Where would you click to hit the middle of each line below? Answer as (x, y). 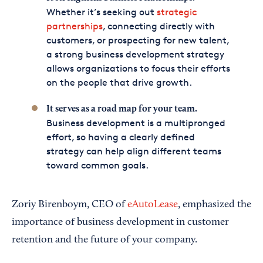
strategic (176, 12)
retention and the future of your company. (104, 240)
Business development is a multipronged (136, 123)
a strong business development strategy (135, 54)
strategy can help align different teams (134, 151)
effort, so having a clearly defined (120, 137)
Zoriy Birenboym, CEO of (70, 205)
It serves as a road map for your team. (122, 109)
